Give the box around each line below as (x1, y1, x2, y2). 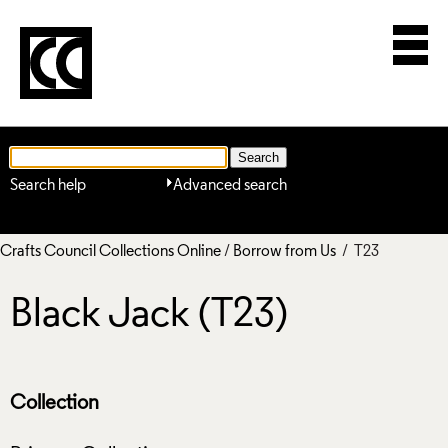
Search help (10, 177, 86, 194)
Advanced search (173, 177, 287, 194)
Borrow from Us (233, 243, 336, 260)
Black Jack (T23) (10, 295, 288, 337)
